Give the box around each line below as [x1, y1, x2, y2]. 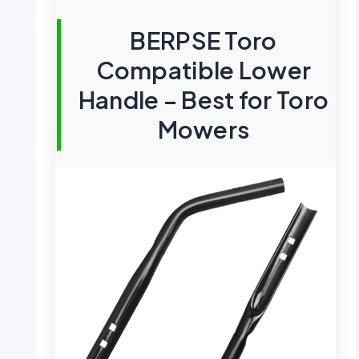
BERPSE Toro [130, 26, 277, 55]
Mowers [157, 115, 250, 144]
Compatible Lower [95, 55, 312, 85]
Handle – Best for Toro [78, 85, 329, 115]
